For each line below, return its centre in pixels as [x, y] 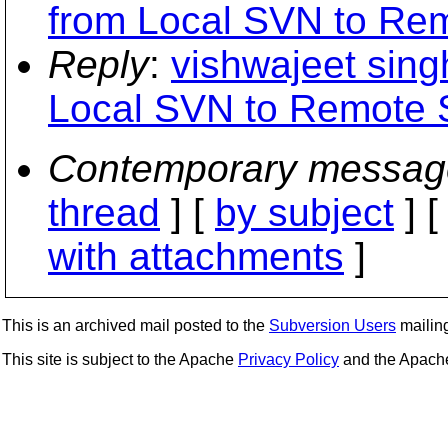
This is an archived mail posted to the [135, 325]
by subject [304, 212]
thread [104, 212]
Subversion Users [332, 325]
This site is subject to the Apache [120, 359]
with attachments [196, 256]
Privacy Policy [288, 359]
